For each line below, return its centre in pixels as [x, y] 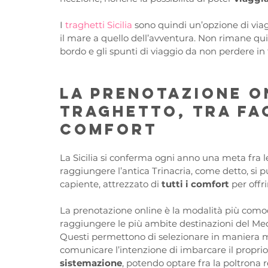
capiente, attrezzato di [111, 184]
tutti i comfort [195, 184]
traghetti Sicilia [99, 25]
